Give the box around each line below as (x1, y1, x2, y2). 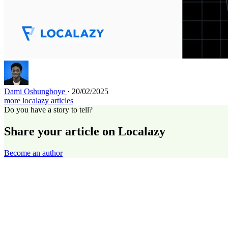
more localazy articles (4, 96, 73, 105)
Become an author (4, 148, 63, 157)
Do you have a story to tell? (4, 105, 93, 114)
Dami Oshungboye (4, 87, 67, 96)
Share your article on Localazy (4, 124, 165, 138)
